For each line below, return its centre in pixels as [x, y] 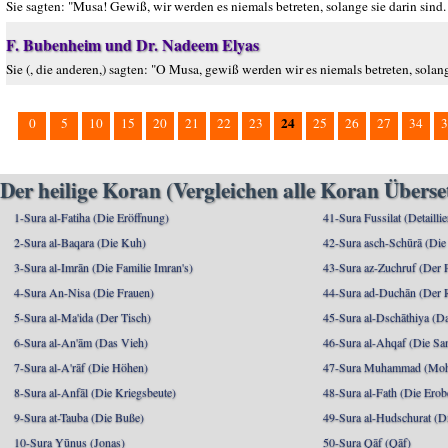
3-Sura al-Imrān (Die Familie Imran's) [103, 267]
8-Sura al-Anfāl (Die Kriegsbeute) [95, 392]
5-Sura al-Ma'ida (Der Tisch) [82, 317]
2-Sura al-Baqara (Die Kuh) [80, 242]
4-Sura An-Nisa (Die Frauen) [84, 292]
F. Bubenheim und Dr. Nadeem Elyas [132, 44]
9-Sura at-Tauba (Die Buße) [79, 417]
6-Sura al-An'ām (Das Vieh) [81, 342]
